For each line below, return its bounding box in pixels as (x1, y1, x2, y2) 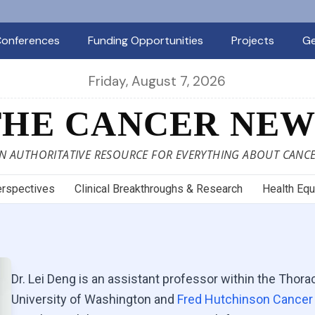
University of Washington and (11, 292, 177, 307)
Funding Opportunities (87, 33, 203, 48)
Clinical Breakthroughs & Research (75, 182, 243, 195)
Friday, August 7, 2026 (89, 72, 226, 90)
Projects (231, 33, 274, 48)
